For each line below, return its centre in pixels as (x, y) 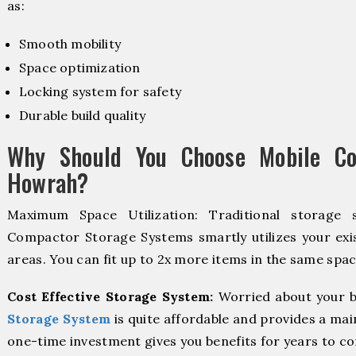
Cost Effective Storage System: (110, 297)
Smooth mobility (70, 43)
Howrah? (48, 182)
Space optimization (80, 67)
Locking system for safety (100, 91)
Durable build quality (83, 115)
